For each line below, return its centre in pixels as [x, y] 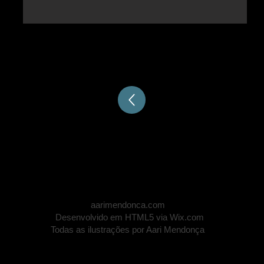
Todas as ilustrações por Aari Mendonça [128, 230]
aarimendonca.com [109, 205]
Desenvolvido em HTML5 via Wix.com [127, 217]
